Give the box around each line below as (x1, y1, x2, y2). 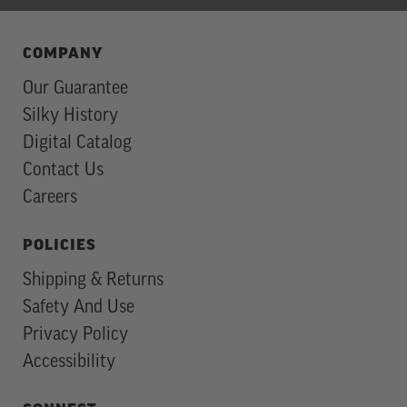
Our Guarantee (23, 80, 128, 98)
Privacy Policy (23, 326, 128, 344)
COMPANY (23, 47, 103, 62)
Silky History (23, 107, 118, 125)
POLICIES (23, 239, 96, 253)
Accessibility (23, 353, 115, 372)
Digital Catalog (23, 134, 132, 153)
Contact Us (23, 162, 104, 180)
